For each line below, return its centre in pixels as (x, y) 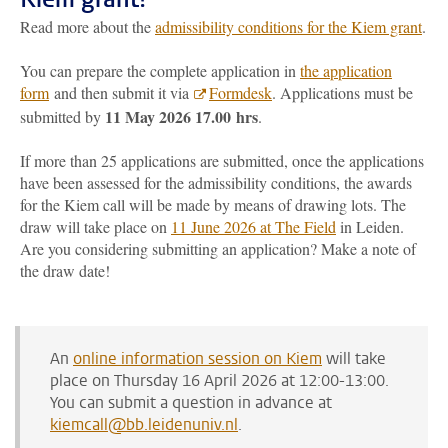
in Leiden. (370, 226)
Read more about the (87, 26)
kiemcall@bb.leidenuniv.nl (144, 424)
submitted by (62, 116)
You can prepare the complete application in (160, 70)
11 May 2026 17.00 (168, 116)
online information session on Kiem (197, 358)
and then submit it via (124, 92)
